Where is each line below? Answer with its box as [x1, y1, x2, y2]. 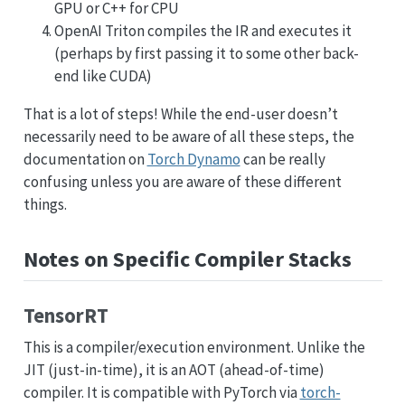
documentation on [23, 149, 147, 170]
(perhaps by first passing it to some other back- [53, 43, 359, 64]
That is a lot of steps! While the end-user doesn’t [23, 104, 338, 125]
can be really [240, 149, 325, 170]
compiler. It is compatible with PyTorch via [23, 381, 300, 402]
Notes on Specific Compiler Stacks [23, 245, 352, 274]
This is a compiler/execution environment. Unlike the [23, 336, 365, 357]
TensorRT [23, 303, 108, 329]
